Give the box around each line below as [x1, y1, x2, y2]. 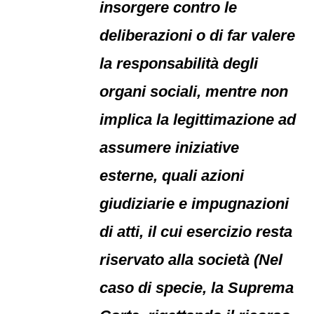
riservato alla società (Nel [100, 251, 283, 268]
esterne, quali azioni [100, 167, 245, 184]
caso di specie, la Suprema [100, 279, 294, 296]
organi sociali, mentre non [100, 83, 289, 100]
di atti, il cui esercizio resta [100, 223, 293, 240]
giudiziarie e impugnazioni [100, 195, 289, 212]
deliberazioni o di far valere [100, 27, 296, 44]
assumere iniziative [100, 139, 240, 156]
